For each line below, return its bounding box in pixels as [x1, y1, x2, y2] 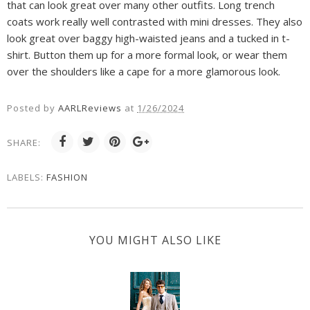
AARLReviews [58, 102, 122, 115]
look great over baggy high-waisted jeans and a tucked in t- [7, 31, 290, 46]
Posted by [7, 102, 58, 115]
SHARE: [7, 136, 41, 149]
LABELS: [7, 171, 46, 184]
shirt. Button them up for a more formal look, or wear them [7, 48, 287, 62]
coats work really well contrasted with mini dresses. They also [7, 15, 302, 29]
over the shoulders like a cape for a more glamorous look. [7, 64, 280, 79]
